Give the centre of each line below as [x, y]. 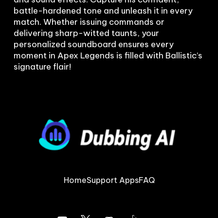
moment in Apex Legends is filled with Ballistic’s [108, 55]
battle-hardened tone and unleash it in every [103, 10]
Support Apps [112, 180]
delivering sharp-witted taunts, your [86, 33]
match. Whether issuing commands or [89, 22]
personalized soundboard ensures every [94, 44]
